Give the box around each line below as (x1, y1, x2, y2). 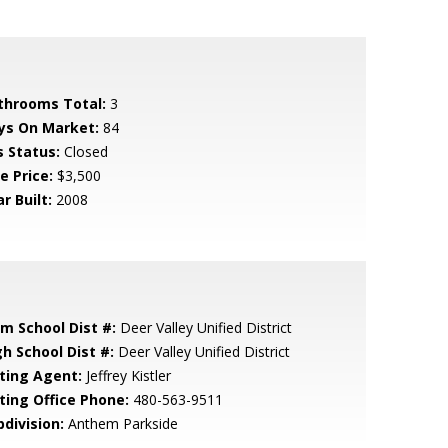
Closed (59, 142, 108, 161)
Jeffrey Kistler (81, 366, 171, 385)
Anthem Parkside (63, 414, 178, 433)
